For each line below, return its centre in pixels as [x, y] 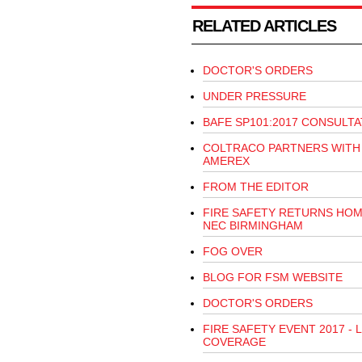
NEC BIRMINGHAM [253, 226]
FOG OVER [232, 252]
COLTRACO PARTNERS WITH [281, 148]
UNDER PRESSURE [254, 97]
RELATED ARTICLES [264, 26]
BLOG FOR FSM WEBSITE [272, 278]
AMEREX [226, 161]
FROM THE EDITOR [255, 187]
